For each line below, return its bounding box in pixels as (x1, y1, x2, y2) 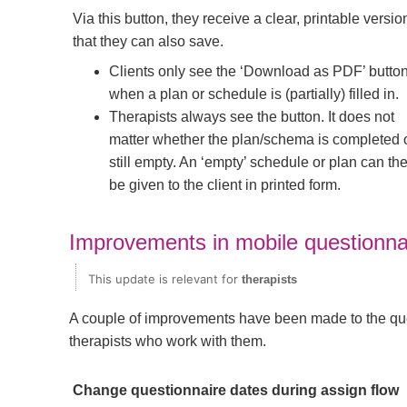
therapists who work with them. (69, 333, 266, 349)
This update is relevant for (87, 272, 242, 287)
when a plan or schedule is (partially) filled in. (109, 85, 399, 102)
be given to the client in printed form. (109, 176, 341, 193)
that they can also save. (73, 33, 223, 49)
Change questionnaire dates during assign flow (73, 382, 399, 398)
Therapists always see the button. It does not (109, 108, 394, 124)
